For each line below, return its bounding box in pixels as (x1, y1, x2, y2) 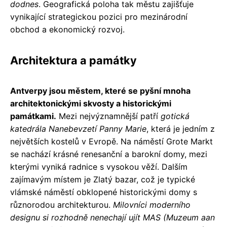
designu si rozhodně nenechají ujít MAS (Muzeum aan (10, 212, 215, 222)
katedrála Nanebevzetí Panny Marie (10, 123, 146, 134)
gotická (161, 110, 190, 121)
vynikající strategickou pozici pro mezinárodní (10, 11, 187, 22)
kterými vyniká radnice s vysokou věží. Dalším (10, 161, 187, 172)
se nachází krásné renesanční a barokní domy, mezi (10, 148, 207, 159)
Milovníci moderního (113, 199, 191, 210)
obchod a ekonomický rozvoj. (10, 24, 125, 34)
